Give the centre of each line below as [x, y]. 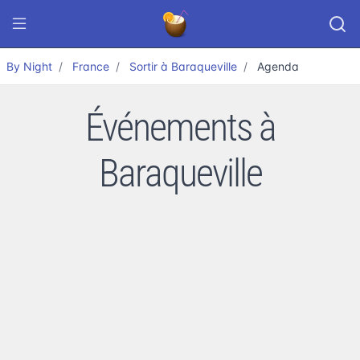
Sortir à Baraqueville [183, 66]
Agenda [278, 66]
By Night [29, 66]
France [91, 66]
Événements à [180, 127]
